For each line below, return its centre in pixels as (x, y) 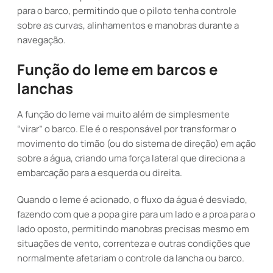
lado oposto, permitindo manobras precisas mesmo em (133, 229)
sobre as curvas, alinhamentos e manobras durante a (128, 25)
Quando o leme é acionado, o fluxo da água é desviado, (132, 200)
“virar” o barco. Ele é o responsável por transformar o (127, 129)
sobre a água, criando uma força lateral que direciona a (131, 158)
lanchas (45, 88)
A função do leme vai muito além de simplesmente (123, 114)
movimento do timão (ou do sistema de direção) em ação (136, 144)
